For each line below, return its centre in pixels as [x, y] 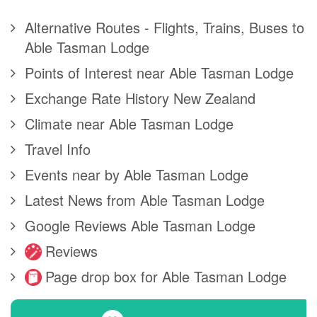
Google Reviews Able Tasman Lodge [140, 226]
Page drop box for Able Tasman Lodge [166, 277]
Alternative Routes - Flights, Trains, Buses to [165, 28]
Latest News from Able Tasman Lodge [145, 200]
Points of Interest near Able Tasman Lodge [159, 73]
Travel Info [58, 149]
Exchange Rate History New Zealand [140, 98]
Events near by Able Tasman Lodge [137, 175]
